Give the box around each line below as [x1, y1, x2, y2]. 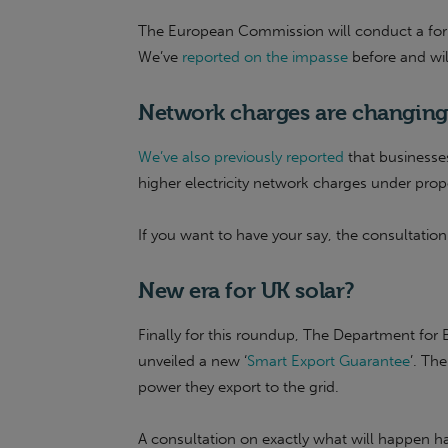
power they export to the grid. [138, 378, 339, 396]
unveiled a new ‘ [138, 352, 247, 370]
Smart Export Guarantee [247, 352, 410, 370]
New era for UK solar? [138, 277, 354, 303]
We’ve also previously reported [138, 148, 344, 166]
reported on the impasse [182, 48, 348, 66]
